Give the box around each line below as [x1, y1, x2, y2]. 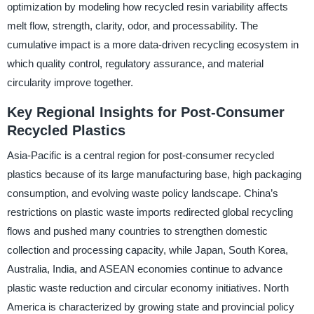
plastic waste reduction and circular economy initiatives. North [6, 282, 289, 294]
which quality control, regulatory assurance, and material [6, 57, 264, 69]
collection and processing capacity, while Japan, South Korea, [6, 244, 288, 257]
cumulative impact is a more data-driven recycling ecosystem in [6, 38, 299, 50]
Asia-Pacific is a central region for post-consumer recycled [6, 149, 274, 162]
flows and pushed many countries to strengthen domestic [6, 225, 268, 238]
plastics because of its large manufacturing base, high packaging [6, 168, 301, 181]
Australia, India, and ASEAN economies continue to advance [6, 263, 282, 275]
